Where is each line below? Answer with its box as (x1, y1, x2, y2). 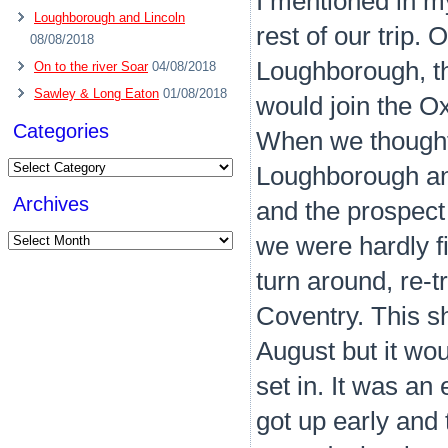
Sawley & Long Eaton (34, 86, 159, 101)
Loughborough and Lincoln (34, 10, 185, 25)
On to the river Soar (34, 59, 148, 74)
